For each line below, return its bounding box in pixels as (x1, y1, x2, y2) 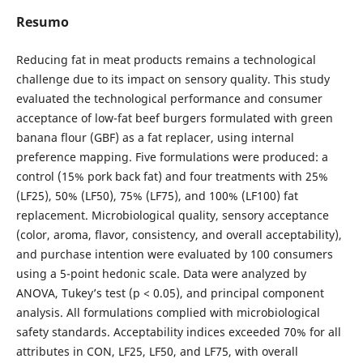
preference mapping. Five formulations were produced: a (15, 149, 328, 165)
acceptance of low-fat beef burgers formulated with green (15, 110, 333, 126)
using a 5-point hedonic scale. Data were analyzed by (15, 266, 306, 282)
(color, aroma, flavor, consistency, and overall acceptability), (15, 227, 342, 243)
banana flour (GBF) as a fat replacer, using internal (15, 130, 294, 146)
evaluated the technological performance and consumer (15, 91, 322, 107)
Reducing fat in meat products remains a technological (15, 52, 316, 68)
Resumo (15, 13, 69, 32)
